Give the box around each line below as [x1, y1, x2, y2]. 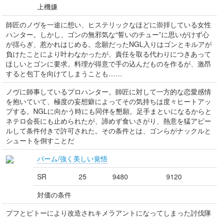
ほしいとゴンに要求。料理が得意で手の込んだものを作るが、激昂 [6, 59, 211, 68]
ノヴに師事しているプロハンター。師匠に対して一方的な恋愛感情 [6, 87, 211, 96]
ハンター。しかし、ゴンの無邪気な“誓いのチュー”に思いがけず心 [6, 29, 209, 39]
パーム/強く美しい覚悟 [37, 153, 108, 163]
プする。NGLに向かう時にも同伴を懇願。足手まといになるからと [6, 106, 212, 116]
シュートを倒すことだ [6, 135, 74, 145]
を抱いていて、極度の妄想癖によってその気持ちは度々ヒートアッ [6, 96, 211, 106]
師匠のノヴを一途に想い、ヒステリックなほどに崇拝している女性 [6, 20, 211, 29]
